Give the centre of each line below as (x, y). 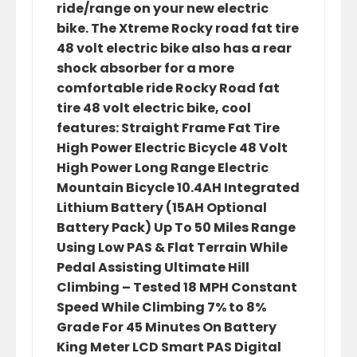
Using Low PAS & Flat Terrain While (172, 247)
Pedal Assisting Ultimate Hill (153, 267)
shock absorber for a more (145, 68)
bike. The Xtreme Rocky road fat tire (178, 28)
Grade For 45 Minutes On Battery (167, 327)
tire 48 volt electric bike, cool (154, 108)
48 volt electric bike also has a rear (174, 48)
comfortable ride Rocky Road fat (168, 88)
